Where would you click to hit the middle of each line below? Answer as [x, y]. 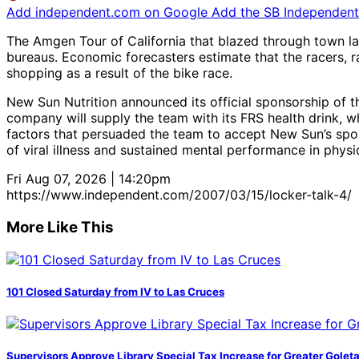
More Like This [60, 227]
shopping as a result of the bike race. [119, 73]
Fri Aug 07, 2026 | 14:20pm [89, 179]
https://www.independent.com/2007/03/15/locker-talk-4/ [179, 195]
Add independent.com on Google [109, 12]
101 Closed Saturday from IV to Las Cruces [115, 291]
